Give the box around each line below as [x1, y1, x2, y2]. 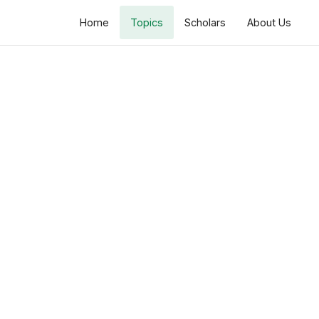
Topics [130, 16, 163, 28]
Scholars [184, 16, 226, 28]
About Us [247, 16, 291, 28]
